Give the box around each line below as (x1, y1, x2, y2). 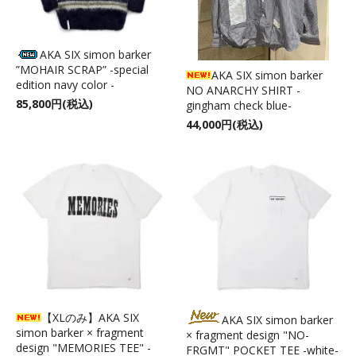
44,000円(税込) (186, 116, 263, 132)
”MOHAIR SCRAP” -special (16, 61, 149, 77)
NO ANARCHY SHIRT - (186, 82, 300, 98)
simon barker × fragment (16, 324, 144, 340)
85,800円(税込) (16, 95, 93, 111)
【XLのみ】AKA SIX (41, 309, 139, 325)
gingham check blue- (186, 97, 292, 113)
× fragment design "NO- (186, 327, 309, 342)
